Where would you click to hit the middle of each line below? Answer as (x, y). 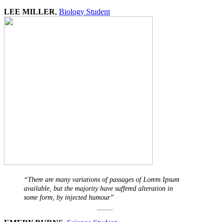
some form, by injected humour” (69, 198)
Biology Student (84, 12)
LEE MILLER (29, 12)
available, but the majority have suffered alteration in (98, 189)
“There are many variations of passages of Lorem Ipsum (102, 180)
